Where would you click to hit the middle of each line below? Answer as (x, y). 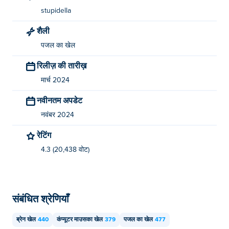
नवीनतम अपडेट (62, 100)
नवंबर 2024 (58, 115)
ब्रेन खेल (26, 220)
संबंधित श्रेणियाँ (41, 198)
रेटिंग (46, 135)
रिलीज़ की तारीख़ (64, 65)
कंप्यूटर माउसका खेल (80, 220)
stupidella (56, 11)
